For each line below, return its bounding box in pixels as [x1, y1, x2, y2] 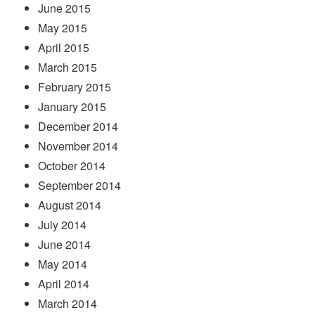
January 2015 [38, 98, 107, 115]
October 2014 [38, 157, 106, 174]
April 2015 [38, 39, 90, 56]
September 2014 [38, 176, 122, 193]
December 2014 [38, 117, 119, 134]
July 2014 [38, 216, 87, 233]
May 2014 [38, 255, 88, 272]
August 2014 [38, 196, 102, 213]
